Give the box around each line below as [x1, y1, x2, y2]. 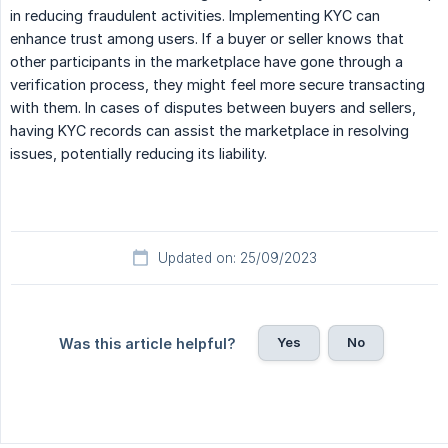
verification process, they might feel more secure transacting [10, 76, 425, 94]
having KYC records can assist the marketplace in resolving [10, 122, 409, 140]
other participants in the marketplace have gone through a [10, 53, 403, 71]
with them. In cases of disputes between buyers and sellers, [10, 99, 416, 117]
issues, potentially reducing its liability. [10, 145, 267, 163]
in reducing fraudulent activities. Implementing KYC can [10, 7, 380, 25]
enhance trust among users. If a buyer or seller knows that [10, 30, 404, 48]
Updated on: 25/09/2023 [157, 250, 317, 267]
